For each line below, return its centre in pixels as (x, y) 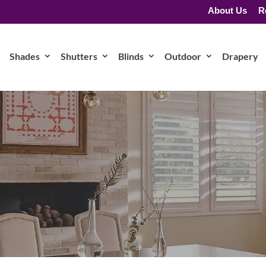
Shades (25, 56)
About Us (227, 10)
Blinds (131, 56)
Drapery (240, 56)
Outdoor (183, 56)
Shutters (79, 56)
